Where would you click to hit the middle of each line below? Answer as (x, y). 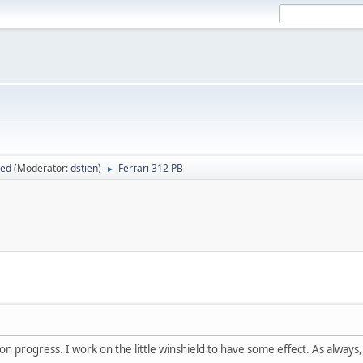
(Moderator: (42, 168)
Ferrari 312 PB (151, 168)
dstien (84, 168)
